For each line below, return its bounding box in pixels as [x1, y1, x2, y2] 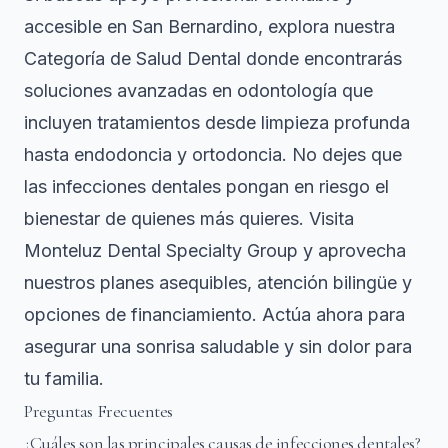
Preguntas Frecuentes [24, 400, 173, 423]
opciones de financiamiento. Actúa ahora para [24, 304, 405, 326]
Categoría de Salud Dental [24, 48, 241, 70]
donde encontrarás [241, 48, 402, 70]
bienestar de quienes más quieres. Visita [24, 208, 354, 230]
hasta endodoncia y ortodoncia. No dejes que [24, 144, 402, 166]
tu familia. [24, 368, 104, 390]
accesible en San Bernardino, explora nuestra [24, 16, 395, 38]
